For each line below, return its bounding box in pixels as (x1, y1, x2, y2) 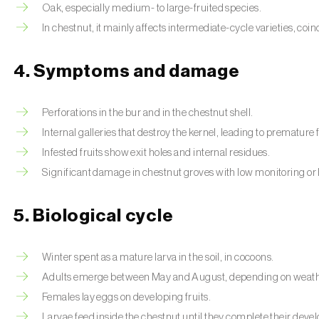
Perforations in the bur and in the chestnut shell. (42, 108, 253, 118)
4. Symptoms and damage (14, 63, 240, 80)
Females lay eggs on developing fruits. (42, 292, 211, 303)
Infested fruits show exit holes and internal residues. (42, 147, 271, 158)
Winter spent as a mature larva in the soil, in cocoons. (42, 252, 274, 263)
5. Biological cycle (14, 207, 174, 225)
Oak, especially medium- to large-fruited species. (42, 3, 262, 14)
